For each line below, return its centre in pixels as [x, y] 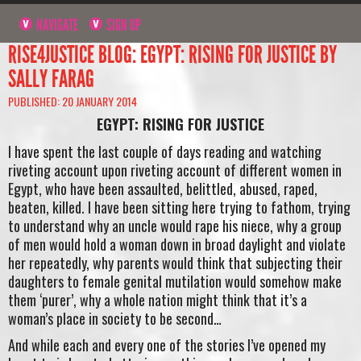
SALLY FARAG [51, 79]
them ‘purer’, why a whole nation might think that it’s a [158, 299]
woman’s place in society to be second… [115, 318]
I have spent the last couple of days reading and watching [165, 151]
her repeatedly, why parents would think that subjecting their [175, 262]
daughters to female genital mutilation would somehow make [175, 281]
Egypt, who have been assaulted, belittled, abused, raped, [163, 188]
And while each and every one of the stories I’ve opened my [167, 345]
